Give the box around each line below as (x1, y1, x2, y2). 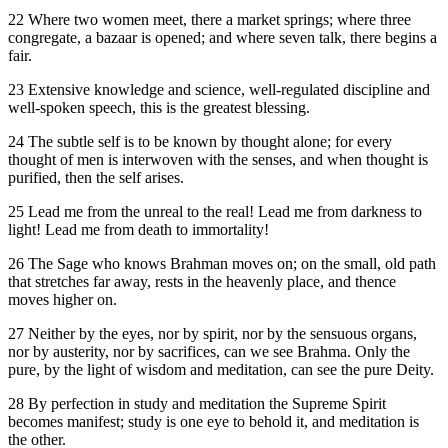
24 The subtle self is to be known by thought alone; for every (8, 133, 392, 151)
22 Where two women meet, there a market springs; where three (8, 11, 411, 29)
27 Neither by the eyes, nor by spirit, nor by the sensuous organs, (8, 325, 417, 343)
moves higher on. (8, 291, 117, 309)
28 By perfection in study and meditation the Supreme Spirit (8, 395, 386, 413)
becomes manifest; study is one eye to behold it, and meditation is (8, 413, 419, 431)
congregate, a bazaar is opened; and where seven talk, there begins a (8, 29, 437, 47)
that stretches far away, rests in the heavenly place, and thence (8, 273, 396, 291)
